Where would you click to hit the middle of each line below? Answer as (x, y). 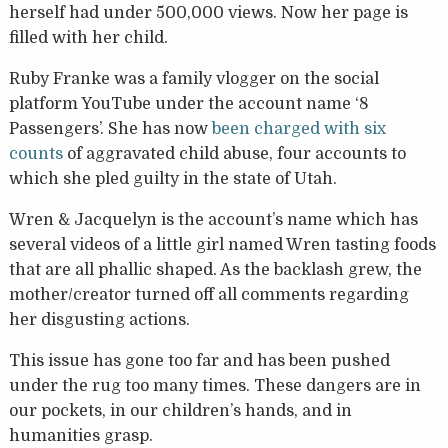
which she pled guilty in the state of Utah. (172, 179)
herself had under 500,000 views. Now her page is (208, 13)
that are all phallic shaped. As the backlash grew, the (215, 270)
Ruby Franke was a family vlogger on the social (193, 79)
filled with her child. (88, 38)
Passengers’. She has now (110, 129)
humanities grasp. (80, 436)
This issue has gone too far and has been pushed (199, 361)
